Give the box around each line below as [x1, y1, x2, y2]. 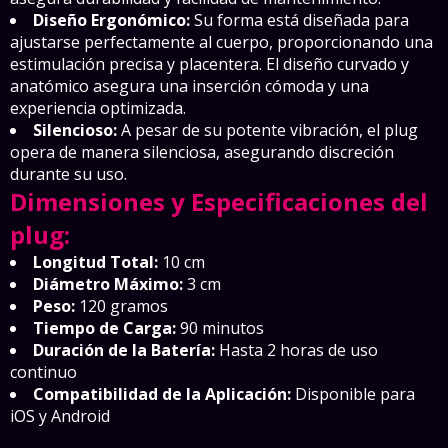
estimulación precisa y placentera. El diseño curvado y [10, 52, 409, 75]
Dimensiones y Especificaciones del [10, 184, 428, 218]
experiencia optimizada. [10, 96, 186, 119]
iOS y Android [10, 404, 110, 427]
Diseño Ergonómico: [33, 8, 190, 31]
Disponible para [291, 382, 415, 405]
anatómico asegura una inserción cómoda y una [10, 74, 369, 97]
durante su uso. [10, 162, 127, 185]
